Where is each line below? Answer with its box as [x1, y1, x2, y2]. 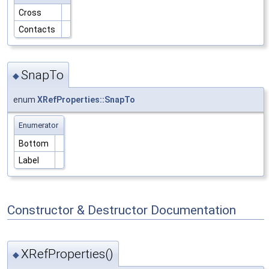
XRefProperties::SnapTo [37, 95, 135, 105]
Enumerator [19, 121, 58, 130]
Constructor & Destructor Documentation [7, 202, 236, 217]
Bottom [19, 139, 50, 149]
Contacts [19, 24, 57, 34]
